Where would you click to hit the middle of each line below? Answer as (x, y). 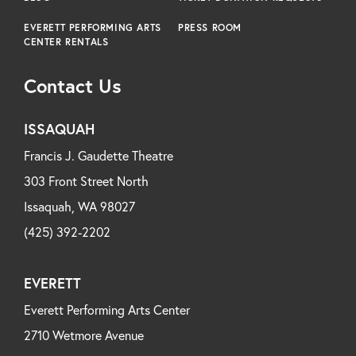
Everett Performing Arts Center (107, 310)
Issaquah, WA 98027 (79, 207)
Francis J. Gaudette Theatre (99, 156)
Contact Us (73, 86)
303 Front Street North (86, 181)
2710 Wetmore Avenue (84, 335)
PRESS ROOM (210, 28)
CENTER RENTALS (66, 42)
